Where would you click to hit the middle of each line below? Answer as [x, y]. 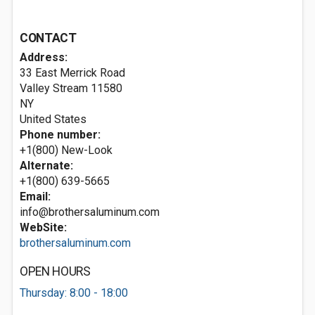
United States [53, 119]
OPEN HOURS [55, 271]
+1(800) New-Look [66, 150]
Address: [44, 57]
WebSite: [43, 227]
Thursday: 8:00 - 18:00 [74, 293]
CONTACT [48, 38]
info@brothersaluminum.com [90, 212]
